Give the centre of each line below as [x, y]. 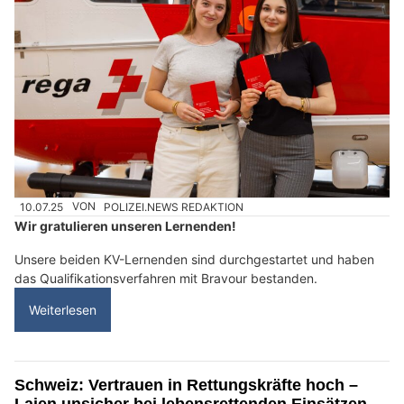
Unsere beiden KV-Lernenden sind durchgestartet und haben [194, 259]
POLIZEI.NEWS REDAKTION [174, 207]
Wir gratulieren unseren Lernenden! [125, 225]
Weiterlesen [63, 309]
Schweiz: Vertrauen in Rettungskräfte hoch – [186, 385]
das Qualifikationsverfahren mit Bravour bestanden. [166, 278]
